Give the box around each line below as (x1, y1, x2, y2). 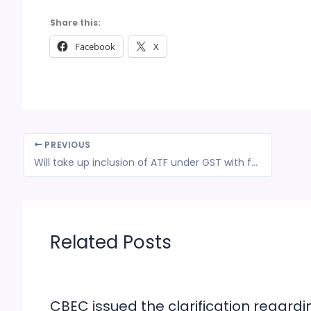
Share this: (50, 16, 101, 28)
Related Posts (50, 229, 171, 255)
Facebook (75, 40, 115, 53)
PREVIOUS (42, 139, 91, 151)
